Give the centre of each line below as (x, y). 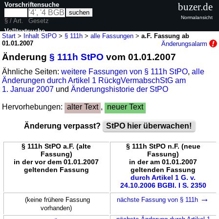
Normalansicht (197, 17)
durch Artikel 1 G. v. (163, 177)
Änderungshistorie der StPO (120, 89)
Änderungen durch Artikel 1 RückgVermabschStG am (94, 80)
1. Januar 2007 (29, 89)
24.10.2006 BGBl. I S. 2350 (163, 185)
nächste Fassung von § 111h (158, 199)
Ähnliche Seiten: (32, 71)
